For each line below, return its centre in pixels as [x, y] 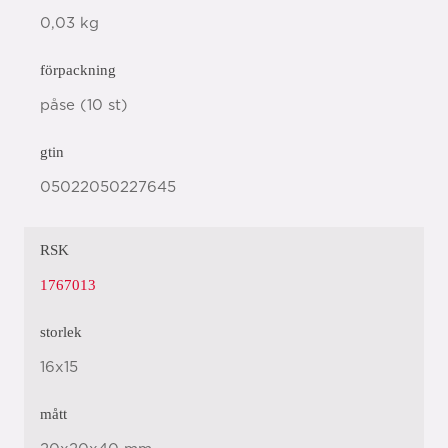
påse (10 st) [84, 105]
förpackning [78, 70]
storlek [61, 332]
